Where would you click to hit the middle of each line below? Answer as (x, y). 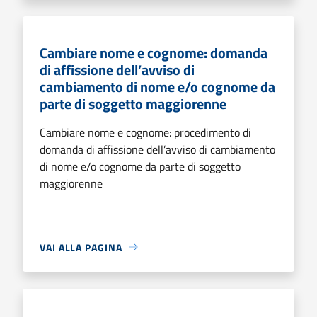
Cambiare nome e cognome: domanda (154, 52)
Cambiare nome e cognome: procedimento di (145, 132)
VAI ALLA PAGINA (81, 247)
